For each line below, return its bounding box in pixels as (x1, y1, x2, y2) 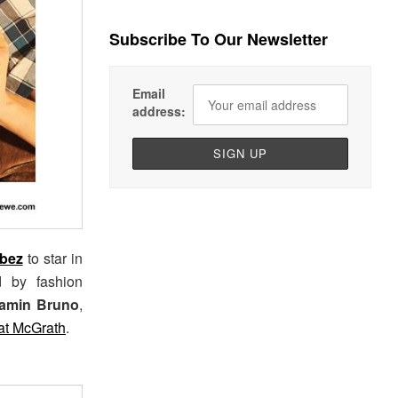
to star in (22, 248, 84, 269)
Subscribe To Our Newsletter (109, 28, 329, 52)
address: (132, 102, 187, 121)
